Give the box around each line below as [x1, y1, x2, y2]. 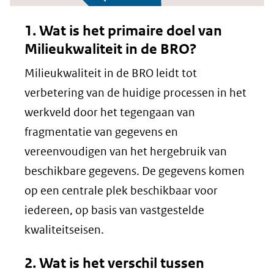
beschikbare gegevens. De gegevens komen [24, 163, 245, 178]
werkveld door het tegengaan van [24, 105, 195, 119]
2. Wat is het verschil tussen [24, 254, 204, 272]
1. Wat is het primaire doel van [24, 21, 222, 40]
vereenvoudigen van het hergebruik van [24, 144, 227, 158]
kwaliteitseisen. [24, 222, 104, 237]
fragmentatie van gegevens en [24, 124, 178, 139]
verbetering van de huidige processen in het [24, 85, 246, 100]
